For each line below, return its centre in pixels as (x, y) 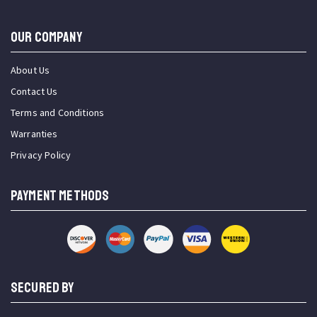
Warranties (34, 134)
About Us (30, 70)
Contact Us (34, 92)
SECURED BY (42, 288)
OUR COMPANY (46, 38)
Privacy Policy (41, 155)
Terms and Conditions (58, 113)
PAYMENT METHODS (60, 196)
